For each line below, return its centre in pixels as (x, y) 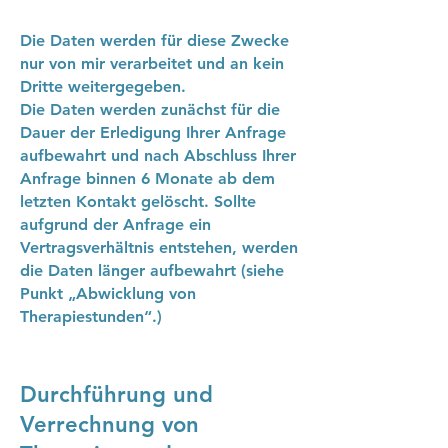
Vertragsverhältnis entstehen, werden (159, 247)
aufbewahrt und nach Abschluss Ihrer (158, 155)
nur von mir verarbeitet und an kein (152, 63)
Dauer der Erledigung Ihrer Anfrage (153, 132)
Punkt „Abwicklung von (108, 293)
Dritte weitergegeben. (103, 86)
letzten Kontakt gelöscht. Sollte (138, 201)
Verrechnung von (109, 424)
